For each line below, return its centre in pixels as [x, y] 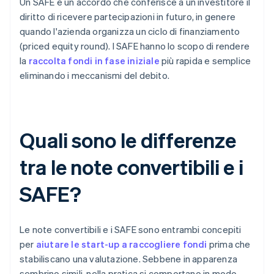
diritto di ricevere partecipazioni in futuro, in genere [128, 17]
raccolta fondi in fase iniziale [94, 61]
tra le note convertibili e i [132, 167]
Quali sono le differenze [128, 140]
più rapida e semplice [205, 61]
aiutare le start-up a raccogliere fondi [121, 244]
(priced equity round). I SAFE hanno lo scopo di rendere [135, 46]
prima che [229, 244]
